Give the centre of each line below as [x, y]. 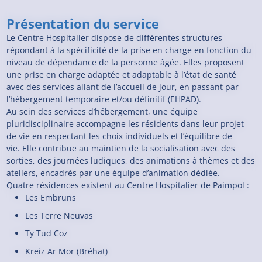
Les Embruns [51, 198]
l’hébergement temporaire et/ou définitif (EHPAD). [104, 99]
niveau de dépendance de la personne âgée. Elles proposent [126, 63]
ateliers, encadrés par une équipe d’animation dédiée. [113, 173]
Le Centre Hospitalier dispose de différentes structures [115, 38]
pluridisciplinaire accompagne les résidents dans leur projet [125, 124]
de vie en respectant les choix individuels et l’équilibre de [120, 136]
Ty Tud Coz [47, 233]
